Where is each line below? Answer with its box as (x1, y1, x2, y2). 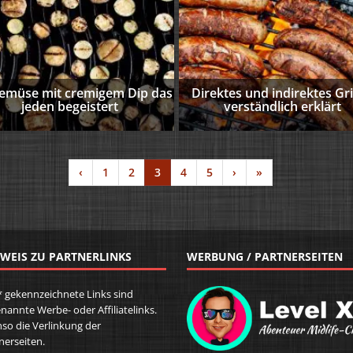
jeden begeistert (21, 97, 119, 115)
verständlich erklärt (224, 97, 342, 115)
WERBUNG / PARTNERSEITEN (186, 249, 343, 265)
